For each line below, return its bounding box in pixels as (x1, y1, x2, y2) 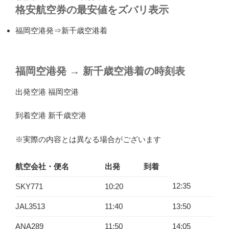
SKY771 (15, 182, 43, 191)
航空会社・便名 (15, 162, 69, 171)
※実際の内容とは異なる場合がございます (15, 134, 161, 144)
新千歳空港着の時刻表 (80, 65, 185, 77)
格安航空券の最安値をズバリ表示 (15, 4, 169, 15)
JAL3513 (15, 202, 45, 211)
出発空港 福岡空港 (15, 87, 79, 96)
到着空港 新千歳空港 (15, 111, 86, 120)
